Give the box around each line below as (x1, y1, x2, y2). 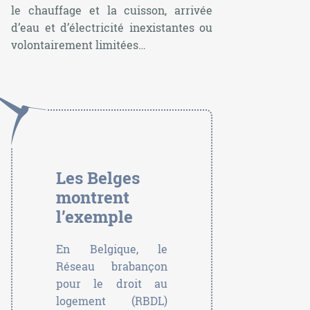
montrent (56, 186, 129, 209)
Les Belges (56, 167, 140, 190)
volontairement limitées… (11, 37, 149, 52)
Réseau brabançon (56, 259, 168, 274)
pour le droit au (56, 276, 168, 291)
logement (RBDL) (56, 293, 168, 309)
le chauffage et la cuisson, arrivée (11, 2, 213, 17)
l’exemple (56, 206, 133, 228)
